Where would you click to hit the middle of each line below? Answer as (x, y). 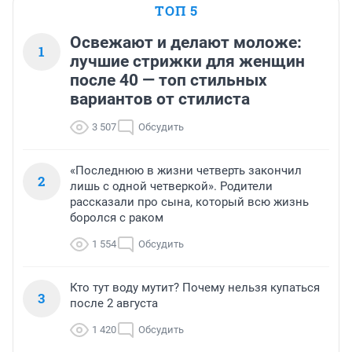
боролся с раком (117, 218)
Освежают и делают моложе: (186, 43)
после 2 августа (114, 304)
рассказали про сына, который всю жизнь (189, 202)
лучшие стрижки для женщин (187, 62)
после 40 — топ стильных (169, 81)
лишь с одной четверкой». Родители (171, 187)
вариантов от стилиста (160, 99)
